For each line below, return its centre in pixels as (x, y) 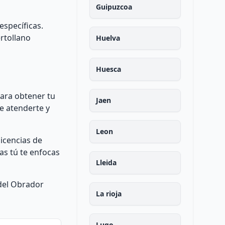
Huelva (108, 38)
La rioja (108, 194)
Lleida (106, 162)
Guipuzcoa (114, 7)
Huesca (108, 69)
